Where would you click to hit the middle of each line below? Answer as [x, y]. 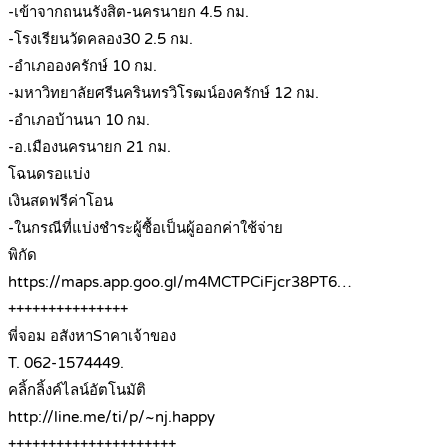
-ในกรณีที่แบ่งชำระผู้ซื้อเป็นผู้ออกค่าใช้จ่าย [145, 228]
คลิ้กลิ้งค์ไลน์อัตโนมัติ [77, 390]
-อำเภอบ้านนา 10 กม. [79, 120]
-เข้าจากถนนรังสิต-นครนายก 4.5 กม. [128, 12]
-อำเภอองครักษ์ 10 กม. [82, 66]
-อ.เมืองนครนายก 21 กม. [89, 147]
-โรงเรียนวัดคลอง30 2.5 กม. [100, 39]
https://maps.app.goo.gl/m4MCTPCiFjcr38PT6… [180, 282]
